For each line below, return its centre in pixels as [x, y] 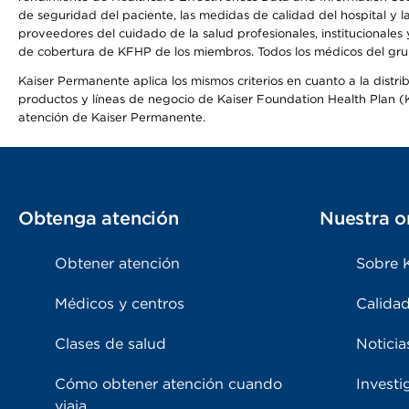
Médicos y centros [120, 304]
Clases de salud [110, 344]
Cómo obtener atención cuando [168, 384]
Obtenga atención [99, 218]
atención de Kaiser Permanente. [112, 117]
